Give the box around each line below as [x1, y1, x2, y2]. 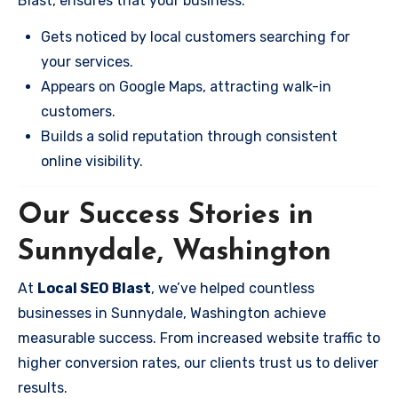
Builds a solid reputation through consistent [41, 127, 338, 145]
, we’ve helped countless [151, 280, 314, 297]
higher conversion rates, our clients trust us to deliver [18, 354, 378, 371]
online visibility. [41, 152, 143, 170]
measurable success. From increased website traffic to [18, 330, 380, 346]
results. [18, 379, 68, 396]
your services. [41, 52, 133, 70]
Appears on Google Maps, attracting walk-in [41, 77, 331, 95]
